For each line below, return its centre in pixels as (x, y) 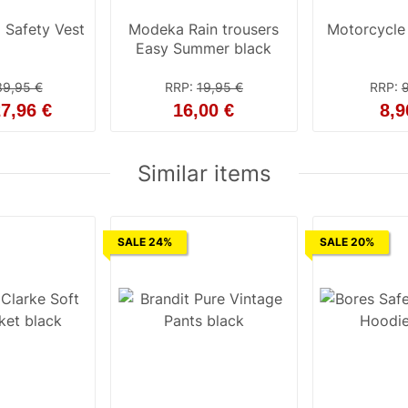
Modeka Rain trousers (204, 29)
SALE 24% (145, 241)
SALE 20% (347, 241)
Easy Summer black (204, 48)
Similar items (204, 173)
